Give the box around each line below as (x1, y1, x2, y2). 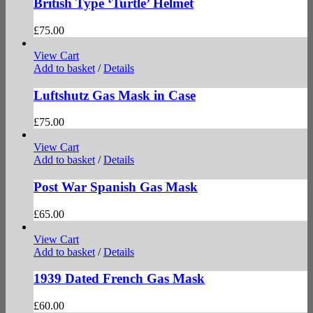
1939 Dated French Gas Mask (34, 271, 205, 286)
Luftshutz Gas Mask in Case (34, 87, 196, 103)
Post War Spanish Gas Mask (34, 179, 198, 194)
